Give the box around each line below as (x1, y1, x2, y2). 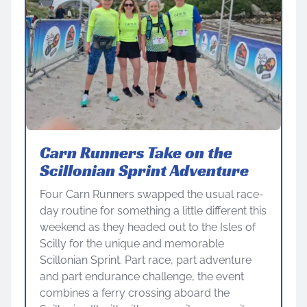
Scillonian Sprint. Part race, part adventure (40, 253, 251, 267)
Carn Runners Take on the (40, 142, 232, 163)
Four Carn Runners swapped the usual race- (40, 187, 264, 201)
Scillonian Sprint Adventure (40, 160, 249, 181)
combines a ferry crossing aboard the (40, 286, 230, 299)
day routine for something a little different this (40, 204, 267, 217)
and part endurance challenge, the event (40, 269, 244, 283)
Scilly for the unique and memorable (40, 236, 224, 250)
